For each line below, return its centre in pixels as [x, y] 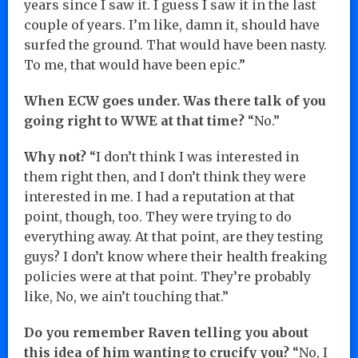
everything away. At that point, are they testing [173, 236]
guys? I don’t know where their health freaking [175, 256]
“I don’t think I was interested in [193, 156]
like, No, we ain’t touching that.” [126, 296]
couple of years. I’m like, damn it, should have [172, 24]
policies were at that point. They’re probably [167, 276]
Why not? [55, 156]
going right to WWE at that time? [134, 120]
